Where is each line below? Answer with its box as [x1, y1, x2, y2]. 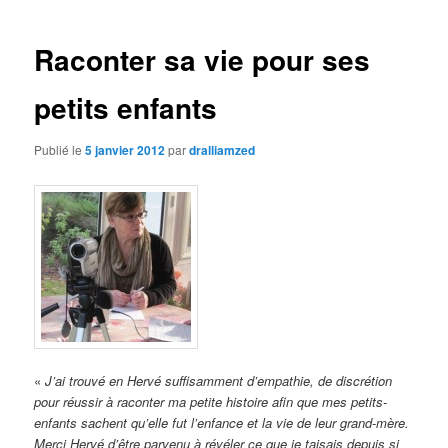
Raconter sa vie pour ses [34, 39, 371, 81]
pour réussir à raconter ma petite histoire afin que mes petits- [34, 391, 388, 411]
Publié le [34, 140, 86, 158]
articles [268, 16, 311, 36]
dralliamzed [189, 140, 256, 159]
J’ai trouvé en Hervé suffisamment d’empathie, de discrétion [45, 370, 393, 390]
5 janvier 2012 [85, 140, 166, 159]
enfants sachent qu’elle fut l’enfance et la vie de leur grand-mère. [34, 412, 410, 432]
